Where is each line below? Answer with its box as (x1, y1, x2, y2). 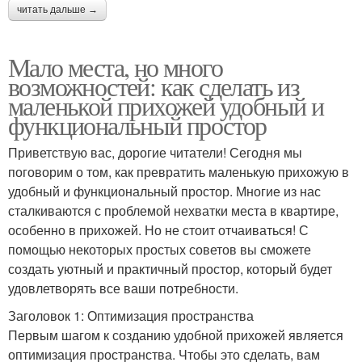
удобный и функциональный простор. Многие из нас (8, 182, 321, 201)
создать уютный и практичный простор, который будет (8, 259, 332, 279)
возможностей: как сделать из (8, 69, 300, 104)
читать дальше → (17, 4, 98, 16)
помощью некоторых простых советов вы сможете (8, 240, 311, 259)
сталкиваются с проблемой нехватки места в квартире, (8, 201, 339, 221)
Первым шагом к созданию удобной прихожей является (8, 326, 343, 345)
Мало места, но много (8, 49, 222, 85)
